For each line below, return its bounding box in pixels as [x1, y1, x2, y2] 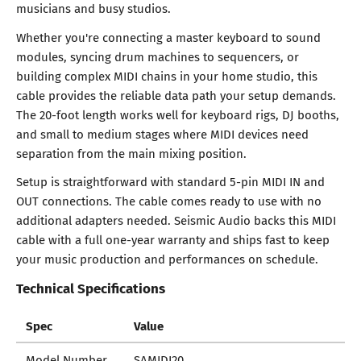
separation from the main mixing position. [16, 143, 247, 162]
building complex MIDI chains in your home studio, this [16, 66, 317, 85]
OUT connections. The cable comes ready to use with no [16, 191, 322, 210]
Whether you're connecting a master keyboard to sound [16, 27, 321, 46]
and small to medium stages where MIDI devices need [16, 124, 309, 143]
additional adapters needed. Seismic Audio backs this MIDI [16, 210, 336, 229]
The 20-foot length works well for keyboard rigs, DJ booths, [16, 105, 339, 123]
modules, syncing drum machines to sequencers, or [16, 47, 299, 65]
